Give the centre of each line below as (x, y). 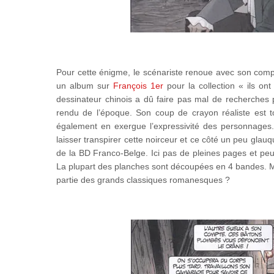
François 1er (139, 86)
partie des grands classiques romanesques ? (143, 180)
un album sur (85, 86)
